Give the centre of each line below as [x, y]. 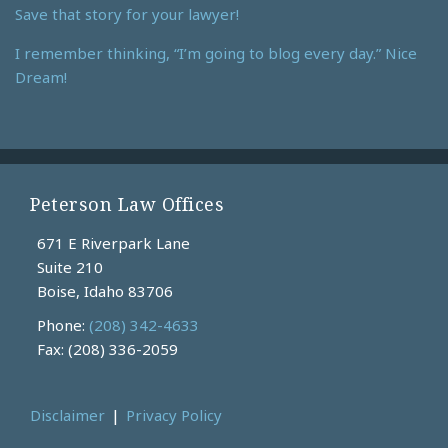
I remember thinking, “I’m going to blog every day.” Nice [216, 52]
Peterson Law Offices [127, 203]
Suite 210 [69, 267]
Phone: [62, 325]
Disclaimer [67, 415]
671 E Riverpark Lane [113, 243]
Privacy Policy [174, 415]
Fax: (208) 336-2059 [107, 349]
